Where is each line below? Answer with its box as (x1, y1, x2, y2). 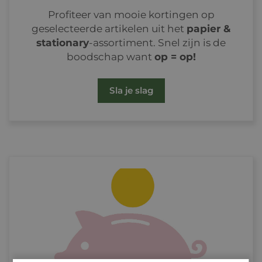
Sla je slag (109, 85, 153, 96)
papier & (187, 22, 230, 35)
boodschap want (66, 50, 154, 63)
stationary (36, 36, 89, 49)
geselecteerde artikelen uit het (32, 22, 187, 35)
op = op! (154, 50, 196, 63)
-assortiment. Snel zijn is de (89, 36, 226, 49)
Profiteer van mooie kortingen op (47, 8, 215, 21)
